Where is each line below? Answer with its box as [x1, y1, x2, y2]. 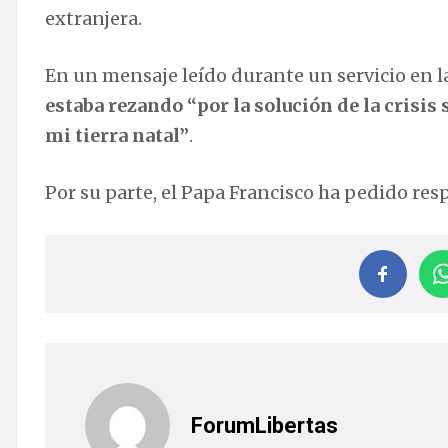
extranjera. [45, 7, 142, 31]
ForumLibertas [191, 412, 339, 438]
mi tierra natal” [45, 124, 189, 148]
